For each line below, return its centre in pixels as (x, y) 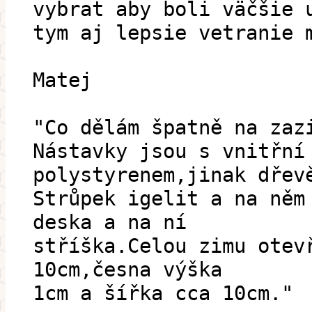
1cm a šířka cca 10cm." (163, 294)
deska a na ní (110, 223)
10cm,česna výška (127, 270)
